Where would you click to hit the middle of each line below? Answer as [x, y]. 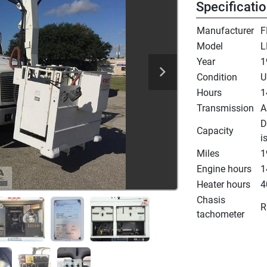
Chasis [211, 200]
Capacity [215, 131]
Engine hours [224, 169]
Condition [217, 77]
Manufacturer [225, 31]
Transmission [225, 108]
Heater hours [223, 185]
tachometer [220, 215]
